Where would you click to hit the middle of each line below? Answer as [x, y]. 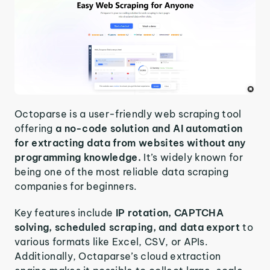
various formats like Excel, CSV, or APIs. [111, 241]
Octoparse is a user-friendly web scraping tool [128, 114]
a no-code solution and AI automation [149, 128]
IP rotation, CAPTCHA [170, 212]
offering [35, 128]
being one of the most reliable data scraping [122, 171]
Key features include [65, 212]
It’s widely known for [193, 157]
